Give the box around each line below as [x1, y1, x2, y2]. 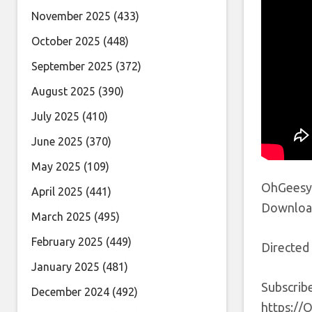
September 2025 [31, 60, 113, 72]
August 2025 [31, 85, 95, 97]
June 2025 [31, 135, 83, 148]
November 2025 [31, 10, 111, 22]
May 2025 [31, 160, 81, 173]
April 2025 [31, 185, 83, 198]
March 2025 [31, 210, 91, 223]
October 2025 [31, 35, 100, 47]
